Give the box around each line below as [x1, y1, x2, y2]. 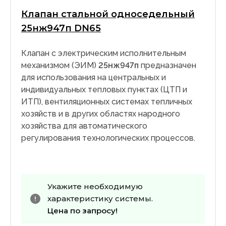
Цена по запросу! [47, 206, 118, 216]
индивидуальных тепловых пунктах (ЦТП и [21, 85, 187, 95]
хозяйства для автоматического [21, 121, 147, 131]
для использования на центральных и [21, 73, 166, 83]
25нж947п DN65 [21, 23, 101, 34]
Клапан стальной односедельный [21, 9, 195, 20]
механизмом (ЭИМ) [21, 61, 98, 71]
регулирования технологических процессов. [21, 133, 195, 143]
